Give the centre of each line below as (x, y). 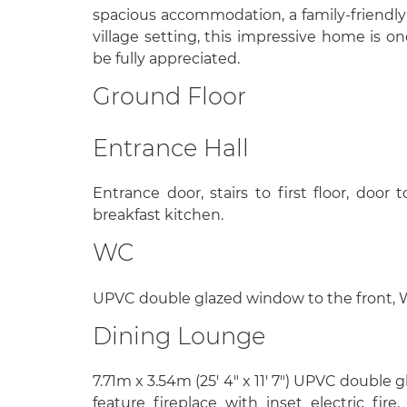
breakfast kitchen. (158, 215)
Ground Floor (169, 96)
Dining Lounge (179, 335)
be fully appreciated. (166, 59)
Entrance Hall (171, 148)
